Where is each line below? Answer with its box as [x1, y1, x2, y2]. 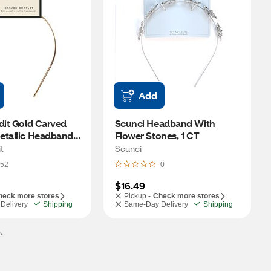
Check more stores [152, 192, 220, 200]
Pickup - [123, 192, 151, 200]
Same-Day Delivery [123, 200, 188, 209]
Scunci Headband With [114, 117, 215, 129]
